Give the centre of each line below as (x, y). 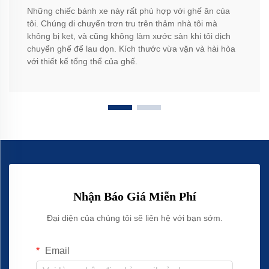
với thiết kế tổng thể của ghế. (82, 62)
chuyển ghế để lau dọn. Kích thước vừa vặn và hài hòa (131, 49)
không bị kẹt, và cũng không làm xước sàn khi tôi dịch (129, 36)
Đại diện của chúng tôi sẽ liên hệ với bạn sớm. (134, 218)
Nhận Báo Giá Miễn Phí (134, 197)
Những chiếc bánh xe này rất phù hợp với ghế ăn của (128, 11)
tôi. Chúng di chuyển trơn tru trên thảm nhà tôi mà (122, 24)
